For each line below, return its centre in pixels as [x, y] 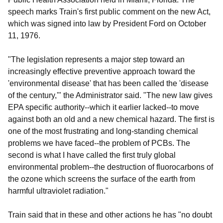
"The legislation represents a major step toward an [96, 59]
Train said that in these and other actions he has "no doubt [110, 215]
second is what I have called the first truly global [92, 155]
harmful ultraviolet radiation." [58, 191]
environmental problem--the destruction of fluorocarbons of [111, 167]
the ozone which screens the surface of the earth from [102, 179]
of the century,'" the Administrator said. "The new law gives [110, 95]
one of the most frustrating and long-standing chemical [103, 131]
